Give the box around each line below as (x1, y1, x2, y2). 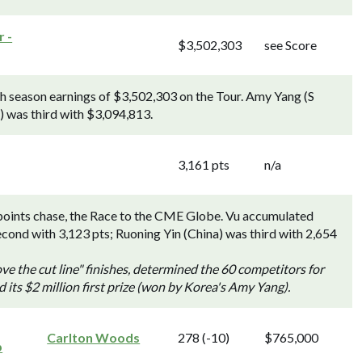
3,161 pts (178, 157, 230, 172)
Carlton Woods (47, 330, 141, 345)
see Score (264, 37, 318, 53)
